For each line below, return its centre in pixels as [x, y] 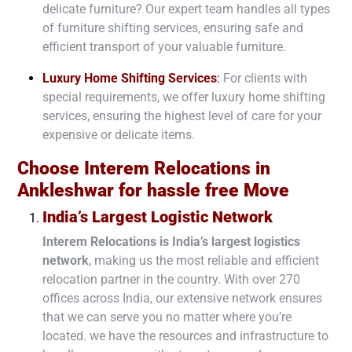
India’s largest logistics [236, 241]
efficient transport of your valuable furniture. [164, 46]
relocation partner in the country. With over [161, 279]
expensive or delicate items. [119, 134]
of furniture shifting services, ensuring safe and [173, 27]
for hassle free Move [204, 190]
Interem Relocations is [106, 241]
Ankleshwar [68, 190]
